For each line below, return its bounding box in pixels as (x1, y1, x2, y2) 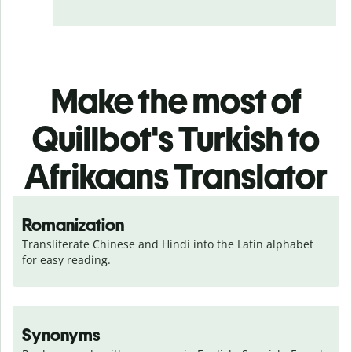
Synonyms (22, 324, 100, 346)
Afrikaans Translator (24, 155, 328, 197)
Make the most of (50, 79, 302, 122)
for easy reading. (22, 251, 111, 267)
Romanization (22, 214, 124, 236)
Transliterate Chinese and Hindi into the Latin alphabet (22, 236, 313, 251)
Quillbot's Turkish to (32, 117, 320, 159)
